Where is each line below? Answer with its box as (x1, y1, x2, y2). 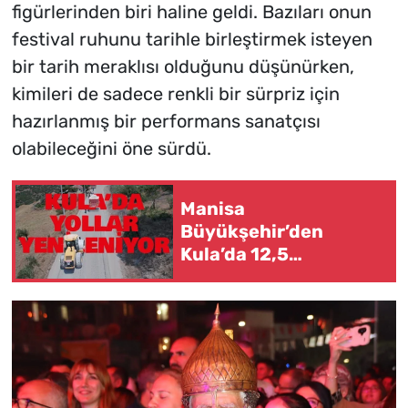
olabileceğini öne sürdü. (11, 138, 211, 160)
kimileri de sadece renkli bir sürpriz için (11, 83, 340, 106)
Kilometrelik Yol (180, 265, 321, 288)
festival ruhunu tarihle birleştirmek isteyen (11, 28, 372, 51)
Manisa (180, 197, 245, 219)
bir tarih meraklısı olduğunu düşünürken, (11, 56, 354, 78)
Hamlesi (180, 288, 253, 311)
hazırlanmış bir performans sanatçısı (11, 110, 321, 133)
